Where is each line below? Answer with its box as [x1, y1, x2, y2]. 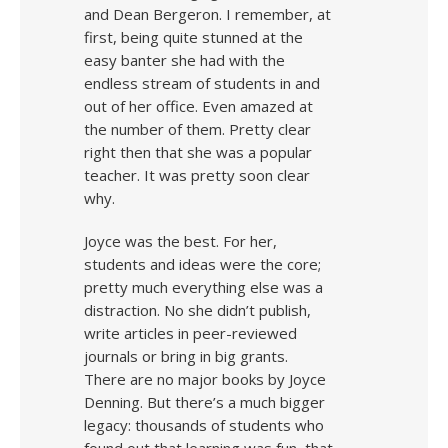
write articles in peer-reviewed [84, 323, 297, 343]
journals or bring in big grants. [84, 346, 288, 366]
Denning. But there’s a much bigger [84, 392, 325, 412]
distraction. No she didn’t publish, [84, 300, 311, 320]
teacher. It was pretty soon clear [84, 165, 310, 185]
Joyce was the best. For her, [84, 231, 277, 251]
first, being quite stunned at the [84, 27, 303, 47]
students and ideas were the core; [84, 254, 321, 274]
